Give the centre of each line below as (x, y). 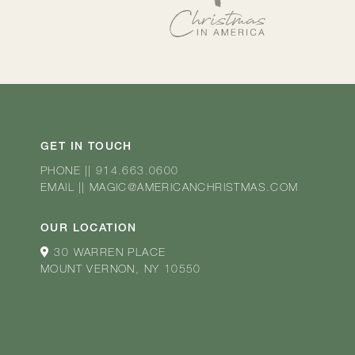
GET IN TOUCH (86, 147)
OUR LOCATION (89, 229)
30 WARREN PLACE (110, 253)
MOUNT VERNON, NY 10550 (121, 270)
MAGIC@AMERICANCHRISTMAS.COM (194, 188)
